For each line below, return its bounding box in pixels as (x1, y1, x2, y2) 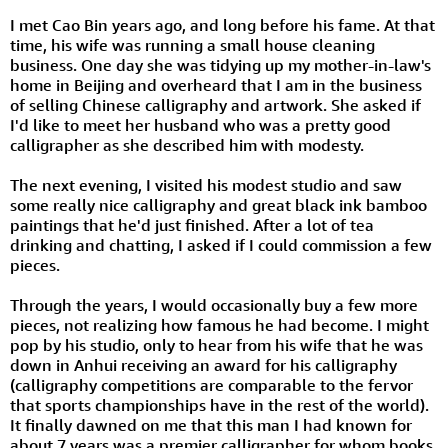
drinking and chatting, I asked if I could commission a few (10, 234, 432, 255)
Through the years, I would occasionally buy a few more (10, 294, 418, 315)
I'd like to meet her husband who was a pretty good (10, 114, 391, 135)
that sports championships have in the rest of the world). (10, 394, 429, 415)
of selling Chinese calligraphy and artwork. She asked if (10, 94, 421, 115)
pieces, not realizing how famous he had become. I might (10, 314, 429, 335)
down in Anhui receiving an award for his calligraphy (10, 354, 397, 375)
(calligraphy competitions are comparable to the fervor (10, 374, 413, 395)
